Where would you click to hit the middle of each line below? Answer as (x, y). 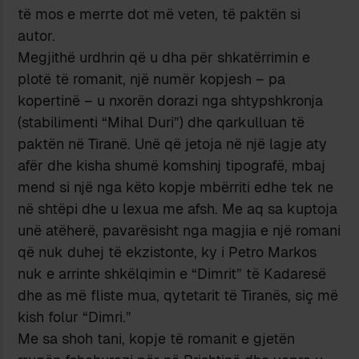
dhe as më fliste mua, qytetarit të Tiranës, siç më (178, 295)
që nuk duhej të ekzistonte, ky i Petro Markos (167, 252)
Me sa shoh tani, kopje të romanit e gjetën (157, 338)
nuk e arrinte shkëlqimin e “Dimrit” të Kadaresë (172, 273)
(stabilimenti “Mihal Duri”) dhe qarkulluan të (161, 122)
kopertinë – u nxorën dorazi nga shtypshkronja (171, 100)
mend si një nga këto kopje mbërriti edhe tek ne (176, 187)
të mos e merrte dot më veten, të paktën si (159, 14)
